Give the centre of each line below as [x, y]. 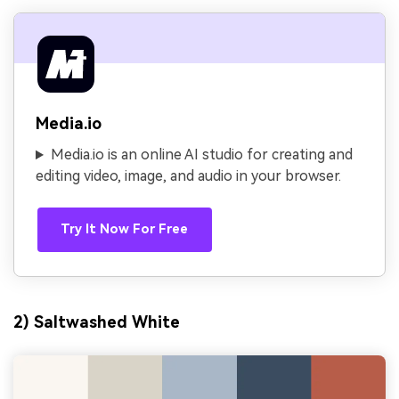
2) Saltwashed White [97, 322]
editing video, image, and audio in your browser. [188, 176]
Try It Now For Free [125, 229]
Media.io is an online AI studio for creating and [201, 155]
